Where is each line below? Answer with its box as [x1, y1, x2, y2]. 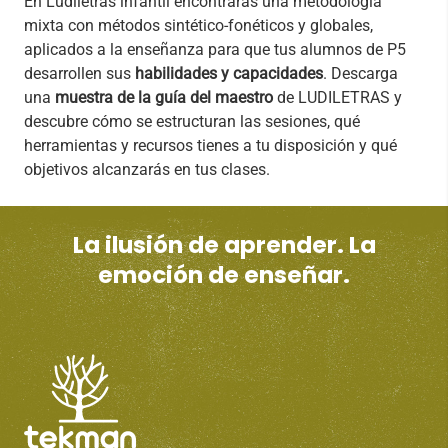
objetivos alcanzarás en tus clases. [24, 159, 270, 179]
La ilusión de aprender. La [72, 228, 376, 261]
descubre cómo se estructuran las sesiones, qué [24, 111, 360, 131]
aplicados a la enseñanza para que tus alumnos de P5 [24, 39, 406, 59]
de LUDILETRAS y [273, 87, 402, 107]
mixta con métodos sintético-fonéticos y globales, [24, 15, 373, 35]
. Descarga [323, 63, 398, 83]
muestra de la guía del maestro [55, 87, 273, 107]
